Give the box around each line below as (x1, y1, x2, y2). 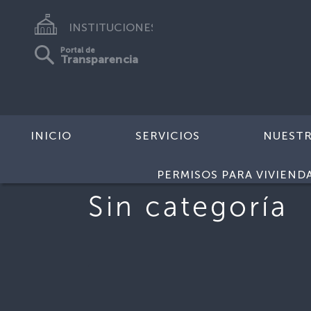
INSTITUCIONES (68, 21, 157, 35)
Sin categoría (88, 190, 288, 223)
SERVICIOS (135, 129, 200, 142)
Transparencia (60, 54, 138, 66)
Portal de (60, 47, 96, 55)
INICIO (31, 129, 72, 142)
